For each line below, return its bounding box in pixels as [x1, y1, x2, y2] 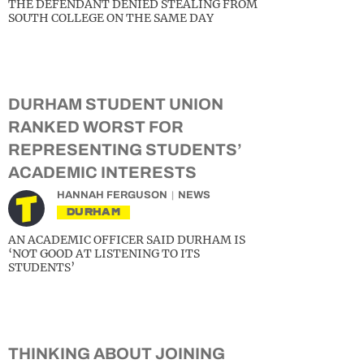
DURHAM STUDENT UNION [8, 95, 223, 113]
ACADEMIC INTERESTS [8, 163, 197, 181]
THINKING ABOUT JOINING [8, 344, 225, 362]
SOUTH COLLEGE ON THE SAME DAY [8, 11, 214, 25]
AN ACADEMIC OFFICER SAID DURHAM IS [8, 232, 245, 247]
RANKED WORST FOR [8, 118, 184, 136]
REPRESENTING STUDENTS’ [8, 141, 242, 158]
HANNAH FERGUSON [57, 189, 167, 201]
